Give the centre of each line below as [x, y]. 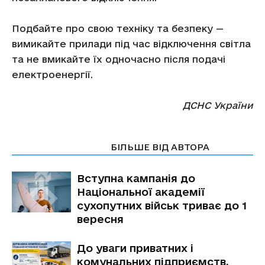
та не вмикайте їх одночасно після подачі [119, 59]
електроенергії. [52, 75]
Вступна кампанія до [136, 178]
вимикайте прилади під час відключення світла [131, 44]
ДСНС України [218, 105]
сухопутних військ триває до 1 [162, 205]
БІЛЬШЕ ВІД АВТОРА [160, 147]
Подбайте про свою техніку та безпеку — [118, 28]
